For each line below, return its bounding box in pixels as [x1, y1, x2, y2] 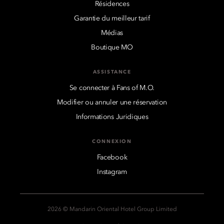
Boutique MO [91, 44, 133, 51]
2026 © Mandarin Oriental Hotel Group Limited [47, 206, 177, 213]
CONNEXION [92, 139, 132, 144]
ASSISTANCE [92, 69, 131, 75]
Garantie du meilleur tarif [74, 15, 150, 22]
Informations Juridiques [75, 113, 148, 121]
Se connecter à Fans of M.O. [69, 84, 155, 92]
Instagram [97, 168, 127, 176]
